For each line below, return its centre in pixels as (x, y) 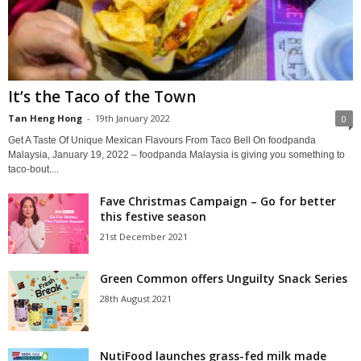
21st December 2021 (144, 236)
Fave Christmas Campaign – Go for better (218, 201)
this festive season (153, 216)
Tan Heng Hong (45, 118)
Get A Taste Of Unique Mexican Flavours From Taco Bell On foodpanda (162, 140)
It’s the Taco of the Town (102, 96)
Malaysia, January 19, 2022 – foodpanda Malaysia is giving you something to (176, 154)
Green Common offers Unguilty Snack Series (224, 278)
